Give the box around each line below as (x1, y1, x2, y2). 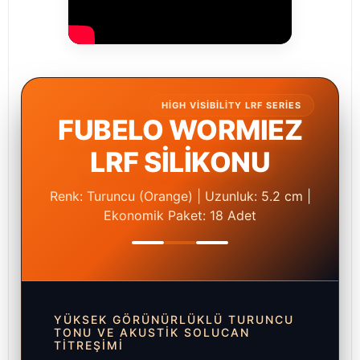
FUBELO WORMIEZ (58, 113, 302, 147)
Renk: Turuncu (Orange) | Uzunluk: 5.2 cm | (49, 188, 311, 205)
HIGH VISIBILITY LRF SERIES (162, 100, 301, 112)
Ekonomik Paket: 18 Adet (104, 207, 256, 224)
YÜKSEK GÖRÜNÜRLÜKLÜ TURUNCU (54, 313, 294, 327)
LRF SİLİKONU (90, 145, 270, 179)
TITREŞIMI (54, 338, 124, 353)
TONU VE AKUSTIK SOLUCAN (54, 325, 250, 340)
